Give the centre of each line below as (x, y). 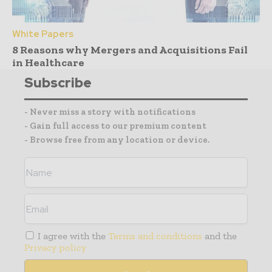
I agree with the (72, 236)
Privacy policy (55, 248)
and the (220, 236)
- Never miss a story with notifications (110, 112)
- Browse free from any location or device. (117, 140)
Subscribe (58, 83)
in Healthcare (48, 63)
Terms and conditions (155, 236)
